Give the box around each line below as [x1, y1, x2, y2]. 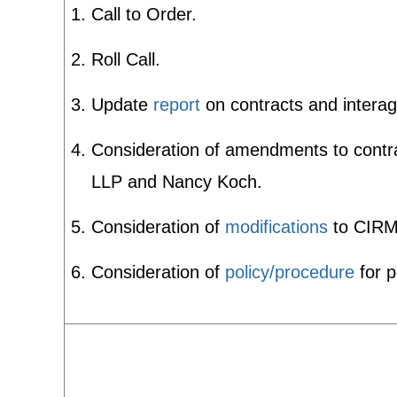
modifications [225, 217, 328, 237]
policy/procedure [225, 262, 354, 282]
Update [91, 95, 153, 114]
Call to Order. [91, 4, 197, 24]
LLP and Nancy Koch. [91, 172, 262, 191]
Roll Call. [91, 50, 160, 69]
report [153, 95, 200, 114]
